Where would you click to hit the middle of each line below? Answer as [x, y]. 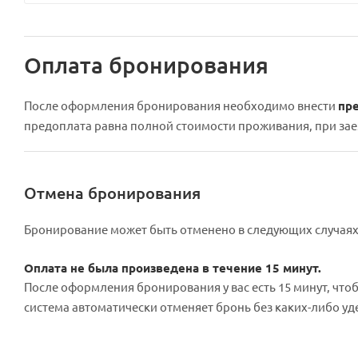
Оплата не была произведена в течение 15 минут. [173, 267]
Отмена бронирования [112, 192]
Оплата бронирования [146, 64]
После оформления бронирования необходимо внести [181, 105]
